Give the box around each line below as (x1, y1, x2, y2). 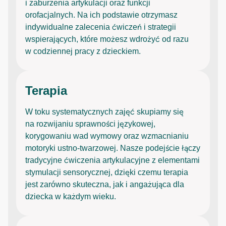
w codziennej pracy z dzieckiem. (25, 46, 141, 55)
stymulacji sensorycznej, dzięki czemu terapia (25, 167, 188, 177)
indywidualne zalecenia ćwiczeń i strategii (25, 22, 176, 31)
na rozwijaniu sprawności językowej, (25, 119, 155, 128)
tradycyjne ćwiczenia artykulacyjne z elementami (25, 155, 200, 164)
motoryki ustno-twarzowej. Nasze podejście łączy (25, 143, 200, 152)
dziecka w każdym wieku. (25, 192, 116, 201)
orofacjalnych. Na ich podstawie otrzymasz (25, 10, 178, 19)
